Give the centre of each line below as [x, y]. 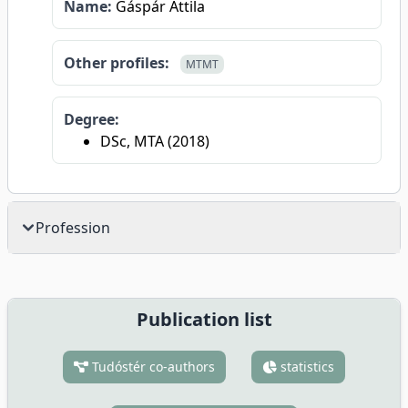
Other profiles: [117, 63]
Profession [73, 228]
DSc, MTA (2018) [155, 141]
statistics [306, 367]
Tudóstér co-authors [152, 367]
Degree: [92, 119]
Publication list [204, 319]
